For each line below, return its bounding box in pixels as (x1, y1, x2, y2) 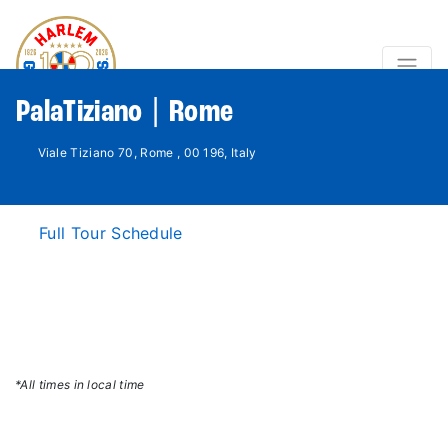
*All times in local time (15, 377, 145, 392)
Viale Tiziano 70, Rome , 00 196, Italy (37, 145, 257, 160)
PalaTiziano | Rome (16, 97, 234, 129)
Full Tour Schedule (39, 223, 183, 243)
